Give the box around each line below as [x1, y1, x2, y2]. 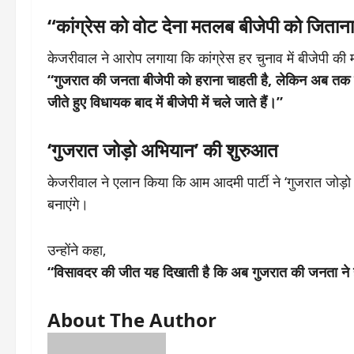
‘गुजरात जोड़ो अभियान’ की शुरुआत [47, 137, 278, 163]
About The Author [47, 307, 217, 333]
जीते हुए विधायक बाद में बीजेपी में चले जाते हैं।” [47, 92, 283, 111]
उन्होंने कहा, [47, 240, 106, 259]
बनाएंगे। [47, 194, 88, 213]
